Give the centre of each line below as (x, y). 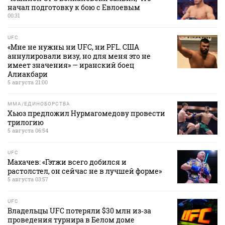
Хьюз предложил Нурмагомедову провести (86, 114)
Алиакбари (28, 74)
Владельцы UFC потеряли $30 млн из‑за (79, 211)
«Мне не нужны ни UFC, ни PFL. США (73, 47)
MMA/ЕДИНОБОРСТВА (39, 104)
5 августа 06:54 (28, 131)
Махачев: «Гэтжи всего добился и (67, 162)
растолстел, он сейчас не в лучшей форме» (85, 171)
